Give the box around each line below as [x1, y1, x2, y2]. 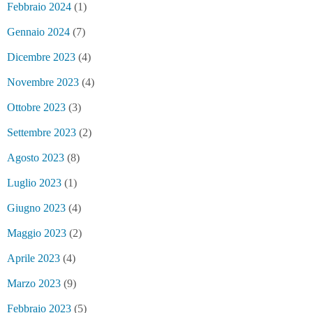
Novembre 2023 [7, 75, 79, 88]
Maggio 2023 [7, 226, 66, 239]
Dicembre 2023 [7, 50, 75, 63]
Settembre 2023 [7, 126, 76, 138]
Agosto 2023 [7, 151, 64, 163]
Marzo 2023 [7, 277, 61, 289]
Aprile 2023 [7, 252, 60, 264]
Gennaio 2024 [7, 25, 70, 38]
